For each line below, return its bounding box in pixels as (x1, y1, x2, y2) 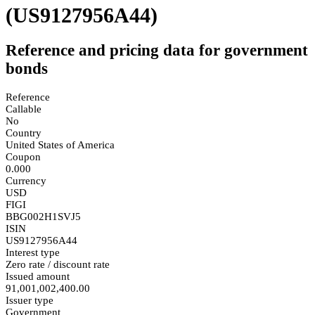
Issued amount (6, 270, 70, 282)
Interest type (6, 246, 60, 258)
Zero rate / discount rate (6, 258, 110, 270)
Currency (6, 174, 46, 186)
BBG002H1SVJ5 (6, 210, 81, 222)
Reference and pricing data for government (6, 41, 308, 60)
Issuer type (6, 294, 53, 306)
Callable (6, 103, 41, 115)
